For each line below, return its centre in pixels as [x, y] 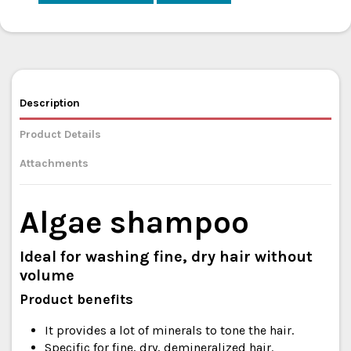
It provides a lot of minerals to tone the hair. [169, 330]
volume [47, 276]
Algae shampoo [134, 223]
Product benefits [76, 300]
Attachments [54, 164]
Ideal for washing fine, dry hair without [166, 257]
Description [50, 103]
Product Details [60, 134]
